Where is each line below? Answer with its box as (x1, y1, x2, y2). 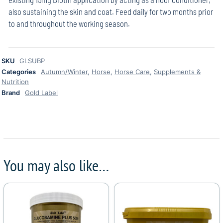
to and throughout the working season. (8, 18, 130, 29)
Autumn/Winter (41, 68, 88, 76)
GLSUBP (19, 57, 45, 65)
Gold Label (25, 89, 58, 97)
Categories (1, 68, 36, 76)
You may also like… (3, 155, 109, 176)
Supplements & (154, 68, 201, 76)
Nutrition (1, 78, 29, 86)
